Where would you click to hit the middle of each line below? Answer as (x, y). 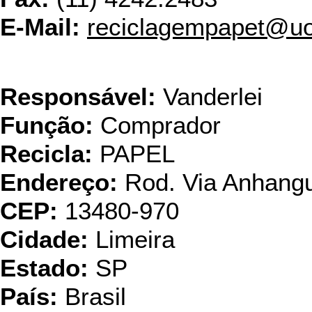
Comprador (157, 125)
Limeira (132, 240)
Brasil (92, 297)
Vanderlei (209, 97)
